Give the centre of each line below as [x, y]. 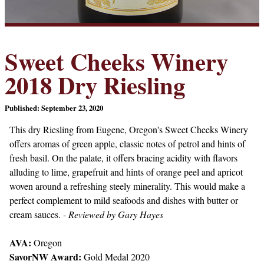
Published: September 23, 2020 [54, 108]
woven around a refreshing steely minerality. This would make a [127, 186]
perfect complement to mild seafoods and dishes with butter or [124, 200]
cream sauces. [36, 214]
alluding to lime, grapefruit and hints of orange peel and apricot [126, 172]
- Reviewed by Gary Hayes [113, 214]
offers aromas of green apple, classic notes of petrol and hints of [127, 144]
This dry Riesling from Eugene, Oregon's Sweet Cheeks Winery [129, 130]
